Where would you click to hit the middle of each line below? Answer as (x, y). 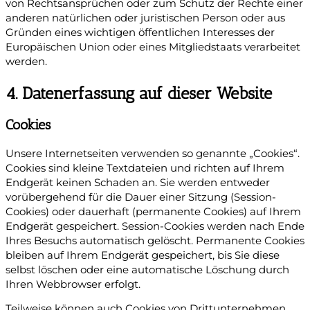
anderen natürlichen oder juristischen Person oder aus (145, 18)
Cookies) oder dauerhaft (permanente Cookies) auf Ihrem (153, 211)
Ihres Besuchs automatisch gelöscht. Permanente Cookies (155, 240)
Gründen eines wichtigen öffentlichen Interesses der (140, 32)
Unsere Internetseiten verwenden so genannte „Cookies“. (153, 153)
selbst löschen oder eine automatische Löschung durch (147, 270)
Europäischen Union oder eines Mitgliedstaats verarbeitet (153, 47)
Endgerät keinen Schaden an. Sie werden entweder (138, 182)
